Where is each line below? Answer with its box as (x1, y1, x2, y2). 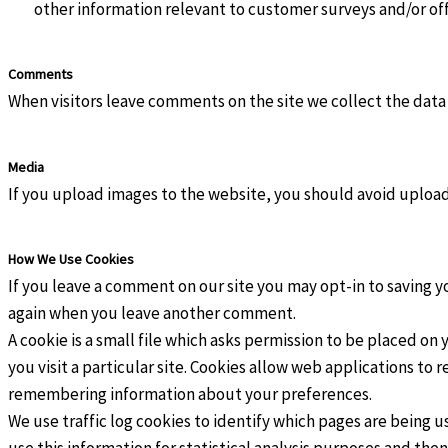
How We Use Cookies (8, 249, 134, 268)
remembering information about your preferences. (8, 382, 372, 405)
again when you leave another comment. (8, 301, 299, 324)
